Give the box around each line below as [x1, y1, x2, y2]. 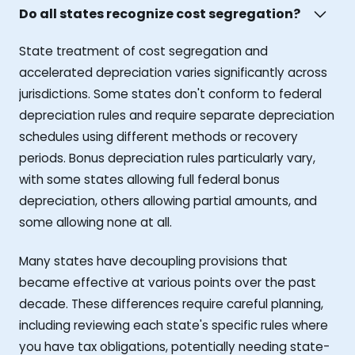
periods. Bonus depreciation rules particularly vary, [19, 149, 315, 166]
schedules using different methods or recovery [19, 128, 298, 145]
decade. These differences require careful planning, [19, 295, 323, 312]
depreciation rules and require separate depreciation [19, 106, 334, 124]
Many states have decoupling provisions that [19, 252, 288, 269]
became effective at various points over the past [19, 273, 316, 291]
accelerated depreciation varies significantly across [19, 63, 327, 81]
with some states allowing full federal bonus [19, 170, 280, 188]
